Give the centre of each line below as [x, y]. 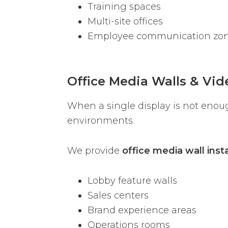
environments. [101, 121]
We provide [95, 151]
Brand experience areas [142, 210]
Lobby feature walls [132, 181]
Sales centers [118, 196]
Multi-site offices [125, 21]
